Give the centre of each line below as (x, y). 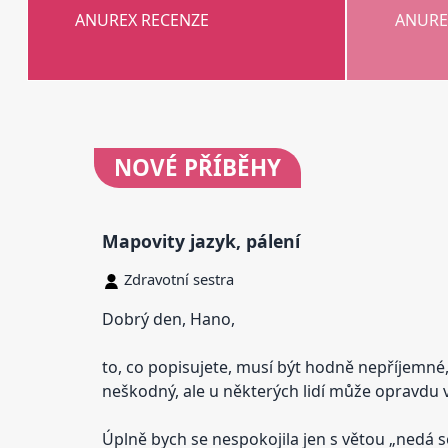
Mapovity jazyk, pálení (201, 241)
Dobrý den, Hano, (169, 318)
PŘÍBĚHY (230, 168)
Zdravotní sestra (179, 278)
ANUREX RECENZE (142, 20)
